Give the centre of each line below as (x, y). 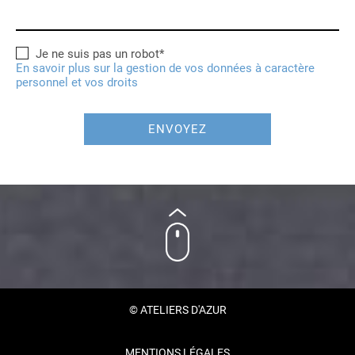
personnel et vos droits (77, 82)
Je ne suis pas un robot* (100, 54)
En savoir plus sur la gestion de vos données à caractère (165, 68)
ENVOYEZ (177, 129)
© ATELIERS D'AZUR (177, 309)
